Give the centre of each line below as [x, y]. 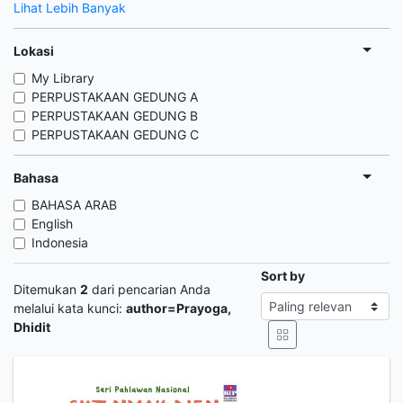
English [52, 224]
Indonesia [60, 242]
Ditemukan [47, 289]
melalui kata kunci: [70, 308]
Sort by [283, 276]
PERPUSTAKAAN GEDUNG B [115, 116]
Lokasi [34, 50]
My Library [63, 78]
